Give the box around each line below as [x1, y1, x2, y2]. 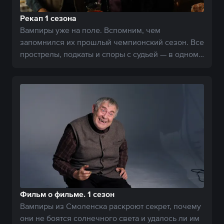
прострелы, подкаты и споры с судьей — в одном [20, 49, 198, 59]
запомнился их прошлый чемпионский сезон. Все [20, 37, 204, 47]
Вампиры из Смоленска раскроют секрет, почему [20, 201, 201, 210]
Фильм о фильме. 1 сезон [20, 189, 114, 198]
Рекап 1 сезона [20, 13, 76, 23]
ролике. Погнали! [20, 61, 83, 71]
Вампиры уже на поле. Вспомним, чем [20, 25, 160, 35]
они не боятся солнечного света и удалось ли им [20, 213, 199, 222]
